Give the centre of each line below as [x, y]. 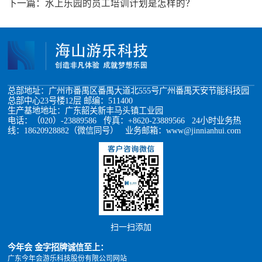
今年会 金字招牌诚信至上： [58, 247]
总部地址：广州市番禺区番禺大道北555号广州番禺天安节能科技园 [129, 90]
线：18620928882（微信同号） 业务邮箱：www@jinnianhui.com [125, 130]
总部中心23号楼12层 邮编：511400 [70, 100]
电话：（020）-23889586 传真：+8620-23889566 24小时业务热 [125, 120]
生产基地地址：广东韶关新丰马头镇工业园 [86, 110]
